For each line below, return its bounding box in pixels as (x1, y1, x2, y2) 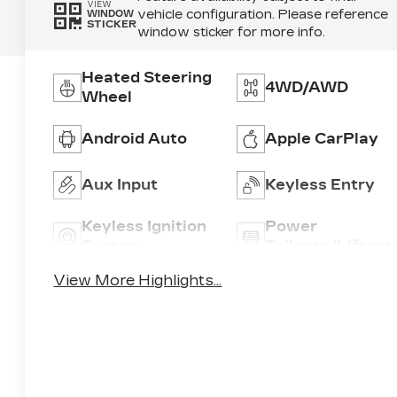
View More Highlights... (53, 272, 222, 290)
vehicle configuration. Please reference (136, 6, 388, 22)
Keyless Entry (264, 175, 375, 193)
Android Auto (82, 129, 188, 147)
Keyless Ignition (82, 217, 207, 235)
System (82, 237, 143, 254)
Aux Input (82, 175, 159, 193)
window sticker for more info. (136, 24, 325, 40)
